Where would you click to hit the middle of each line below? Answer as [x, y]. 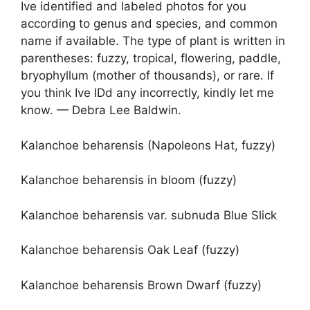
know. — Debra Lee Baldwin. [101, 110]
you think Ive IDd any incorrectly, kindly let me [147, 93]
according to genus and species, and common [149, 24]
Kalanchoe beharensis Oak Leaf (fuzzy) [130, 250]
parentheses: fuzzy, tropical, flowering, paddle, [151, 58]
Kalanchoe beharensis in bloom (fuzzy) [129, 180]
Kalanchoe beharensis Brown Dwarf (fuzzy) [141, 285]
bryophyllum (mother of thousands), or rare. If [147, 76]
